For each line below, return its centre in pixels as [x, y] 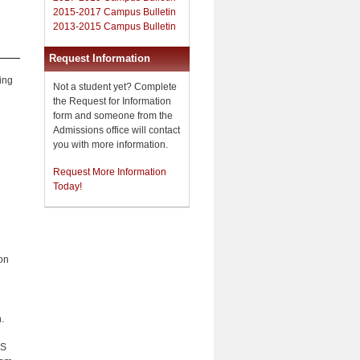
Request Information [100, 58]
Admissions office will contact [117, 130]
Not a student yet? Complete [115, 86]
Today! [67, 186]
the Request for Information [112, 101]
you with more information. [110, 144]
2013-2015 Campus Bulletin [115, 26]
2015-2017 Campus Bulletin [115, 12]
